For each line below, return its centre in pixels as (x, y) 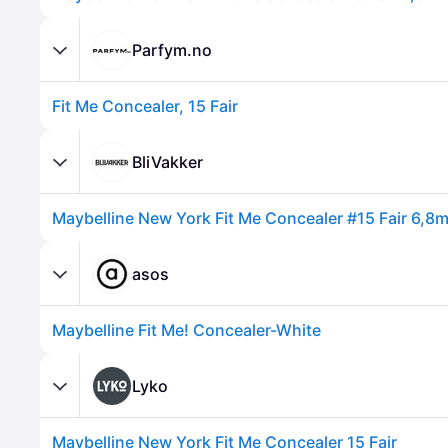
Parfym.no (172, 49)
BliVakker (167, 161)
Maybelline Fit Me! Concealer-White (186, 330)
